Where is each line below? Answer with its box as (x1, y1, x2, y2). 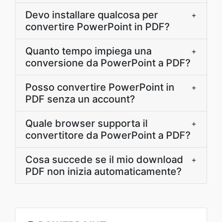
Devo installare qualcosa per (25, 9, 158, 21)
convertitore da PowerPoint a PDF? (25, 129, 191, 141)
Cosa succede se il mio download (25, 154, 183, 166)
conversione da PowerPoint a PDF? (25, 57, 191, 69)
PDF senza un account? (25, 93, 135, 105)
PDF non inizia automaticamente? (25, 166, 182, 177)
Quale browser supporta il (25, 117, 148, 129)
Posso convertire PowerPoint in (25, 81, 174, 93)
